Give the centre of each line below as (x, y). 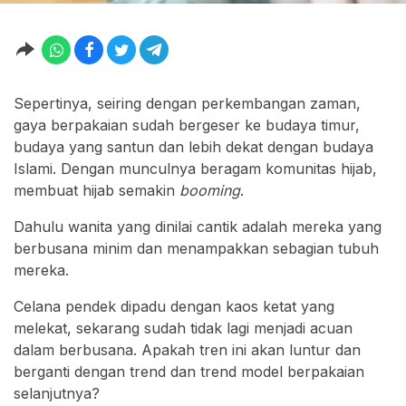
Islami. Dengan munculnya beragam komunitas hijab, (195, 169)
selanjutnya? (57, 394)
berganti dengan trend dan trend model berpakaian (189, 372)
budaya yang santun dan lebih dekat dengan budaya (193, 147)
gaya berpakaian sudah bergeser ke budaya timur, (187, 126)
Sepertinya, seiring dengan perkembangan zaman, (187, 104)
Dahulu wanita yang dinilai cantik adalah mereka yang (198, 227)
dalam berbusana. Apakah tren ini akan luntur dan (187, 350)
